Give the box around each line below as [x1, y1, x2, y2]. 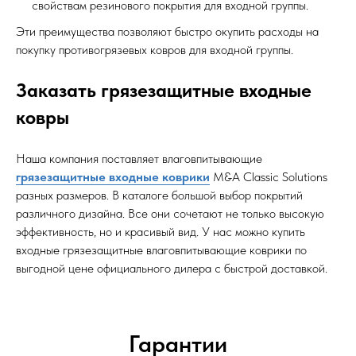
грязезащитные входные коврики [16, 169, 210, 184]
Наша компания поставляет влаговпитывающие [16, 151, 262, 166]
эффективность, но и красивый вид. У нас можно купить [16, 224, 305, 239]
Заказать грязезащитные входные [16, 79, 311, 102]
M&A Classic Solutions [210, 169, 327, 184]
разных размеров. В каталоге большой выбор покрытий [16, 188, 303, 203]
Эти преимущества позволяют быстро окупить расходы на [16, 24, 319, 39]
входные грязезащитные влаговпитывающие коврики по [16, 242, 307, 257]
